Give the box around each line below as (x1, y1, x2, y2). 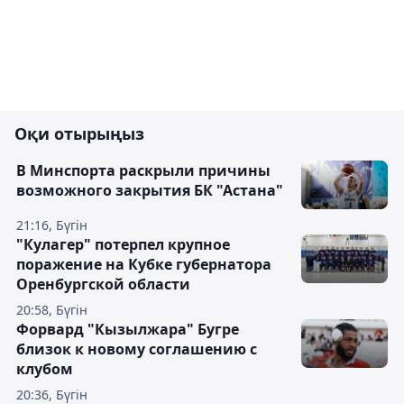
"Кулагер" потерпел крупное (16, 234, 230, 254)
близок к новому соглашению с (16, 339, 257, 359)
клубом (16, 359, 73, 379)
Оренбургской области (16, 274, 190, 294)
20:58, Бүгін (16, 301, 87, 318)
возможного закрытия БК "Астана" (16, 180, 283, 200)
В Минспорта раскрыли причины (16, 161, 271, 180)
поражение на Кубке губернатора (16, 254, 271, 274)
